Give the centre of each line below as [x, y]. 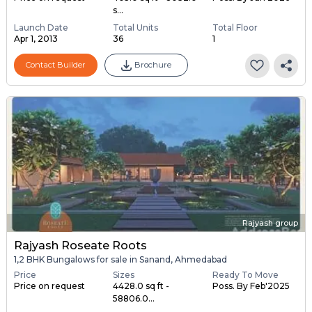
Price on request [49, 286]
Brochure [153, 65]
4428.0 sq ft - [141, 286]
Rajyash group [271, 223]
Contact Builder [55, 65]
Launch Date [41, 27]
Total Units [136, 27]
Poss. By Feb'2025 [251, 286]
